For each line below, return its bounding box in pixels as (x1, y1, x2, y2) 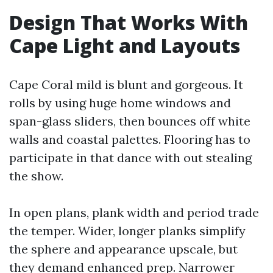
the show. (9, 168, 63, 183)
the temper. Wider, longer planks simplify (9, 223, 246, 238)
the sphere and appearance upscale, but (9, 241, 238, 257)
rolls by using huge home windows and (9, 95, 231, 110)
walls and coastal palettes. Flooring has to (9, 132, 250, 147)
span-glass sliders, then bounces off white (9, 113, 250, 129)
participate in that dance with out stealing (9, 150, 252, 165)
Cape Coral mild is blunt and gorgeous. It (9, 77, 243, 92)
